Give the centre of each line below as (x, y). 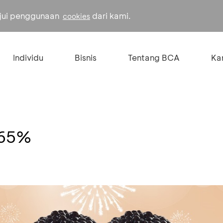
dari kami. (111, 16)
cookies (76, 16)
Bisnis (85, 57)
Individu (28, 57)
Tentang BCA (154, 57)
